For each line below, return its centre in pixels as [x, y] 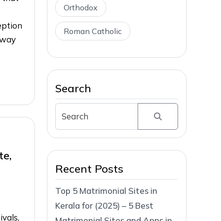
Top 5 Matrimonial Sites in [106, 190]
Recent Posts [89, 168]
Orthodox [81, 7]
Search [73, 88]
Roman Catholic [93, 31]
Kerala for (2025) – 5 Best [104, 205]
